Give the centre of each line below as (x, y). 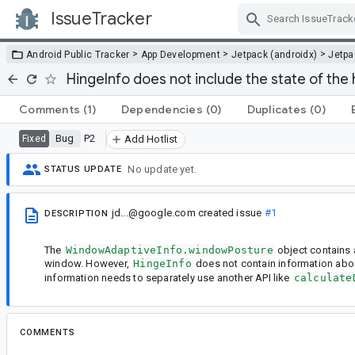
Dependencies (162, 109)
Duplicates (277, 109)
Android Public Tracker (78, 54)
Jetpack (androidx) (274, 54)
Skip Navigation (238, 33)
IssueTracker (101, 19)
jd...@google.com (153, 212)
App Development (181, 54)
